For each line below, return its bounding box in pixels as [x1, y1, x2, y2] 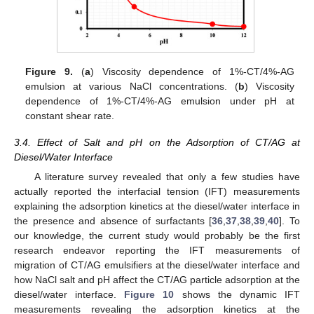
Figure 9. [25, 66, 74, 78]
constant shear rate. [25, 110, 115, 122]
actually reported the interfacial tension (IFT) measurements [14, 186, 300, 198]
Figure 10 [124, 289, 175, 301]
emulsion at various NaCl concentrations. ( [25, 81, 238, 93]
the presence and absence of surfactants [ [14, 215, 212, 227]
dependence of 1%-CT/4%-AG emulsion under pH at [25, 95, 294, 107]
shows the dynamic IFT [174, 289, 301, 301]
